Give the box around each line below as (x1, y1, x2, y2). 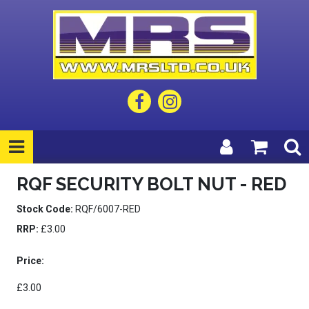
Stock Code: (17, 203, 73, 215)
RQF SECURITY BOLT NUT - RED (17, 174, 286, 195)
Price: (17, 255, 44, 266)
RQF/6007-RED (73, 203, 141, 215)
